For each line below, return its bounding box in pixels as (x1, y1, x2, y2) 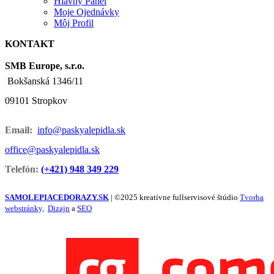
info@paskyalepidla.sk (37, 125, 125, 136)
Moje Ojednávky (54, 7, 119, 18)
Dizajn (48, 204, 70, 213)
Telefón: (5, 164, 41, 175)
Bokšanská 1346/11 (7, 76, 83, 87)
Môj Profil (54, 18, 94, 29)
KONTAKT (5, 39, 54, 50)
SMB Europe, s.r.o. (5, 61, 84, 72)
